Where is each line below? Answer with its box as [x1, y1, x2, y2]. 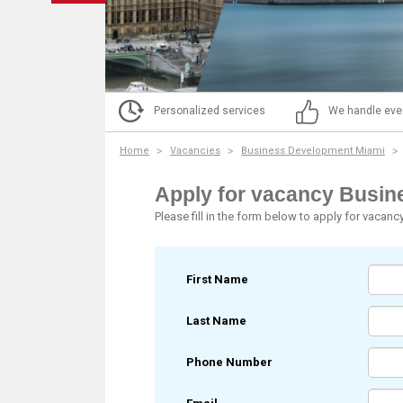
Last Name [186, 314, 246, 327]
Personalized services [154, 104, 265, 117]
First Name [186, 273, 248, 286]
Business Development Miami [241, 145, 385, 157]
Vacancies [170, 145, 220, 157]
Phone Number [186, 355, 273, 369]
